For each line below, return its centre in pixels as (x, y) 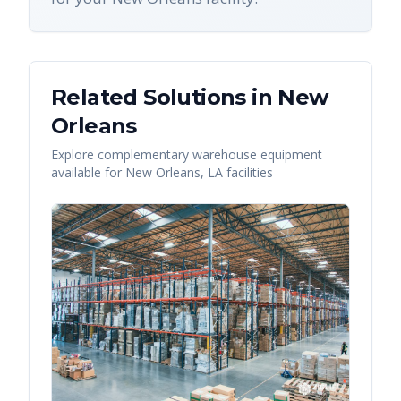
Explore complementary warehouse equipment (187, 155)
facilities (248, 173)
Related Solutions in (165, 98)
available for (88, 173)
